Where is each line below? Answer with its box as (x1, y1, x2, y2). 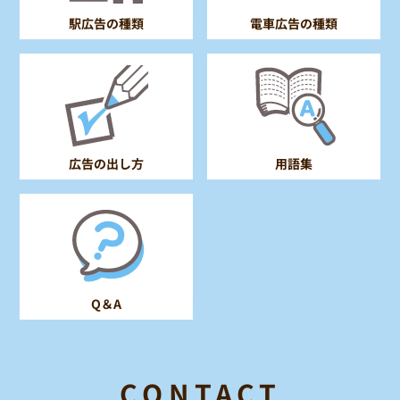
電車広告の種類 (249, 14, 337, 33)
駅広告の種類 (69, 14, 145, 33)
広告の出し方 (69, 154, 145, 173)
